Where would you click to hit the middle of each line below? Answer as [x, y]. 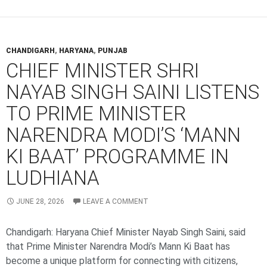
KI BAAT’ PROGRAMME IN [117, 157]
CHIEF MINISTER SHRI [103, 71]
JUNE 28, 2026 [40, 202]
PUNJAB [112, 51]
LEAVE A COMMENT [116, 202]
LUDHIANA [53, 178]
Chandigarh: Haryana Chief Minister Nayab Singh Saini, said [126, 232]
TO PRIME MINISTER [96, 114]
